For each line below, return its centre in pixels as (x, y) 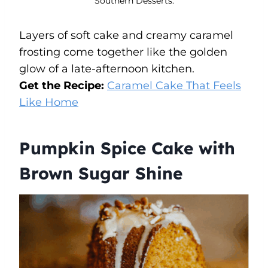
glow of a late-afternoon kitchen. (107, 68)
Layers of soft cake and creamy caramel (126, 35)
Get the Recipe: (63, 85)
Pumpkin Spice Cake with (127, 148)
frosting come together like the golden (123, 52)
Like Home (49, 102)
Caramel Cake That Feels (174, 85)
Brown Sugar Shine (101, 173)
